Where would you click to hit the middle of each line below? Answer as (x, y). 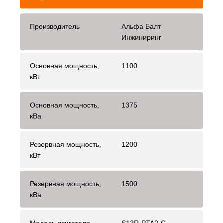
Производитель (55, 27)
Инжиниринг (141, 38)
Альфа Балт (141, 27)
